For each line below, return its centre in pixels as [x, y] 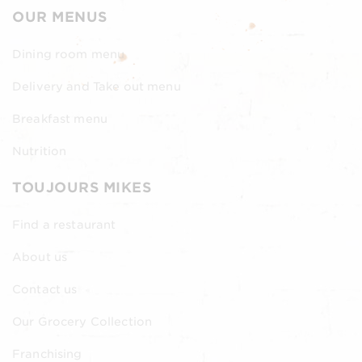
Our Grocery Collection [82, 322]
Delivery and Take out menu [97, 86]
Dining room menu [69, 54]
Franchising [47, 354]
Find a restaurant [64, 225]
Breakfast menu [60, 119]
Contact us [45, 289]
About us [40, 257]
